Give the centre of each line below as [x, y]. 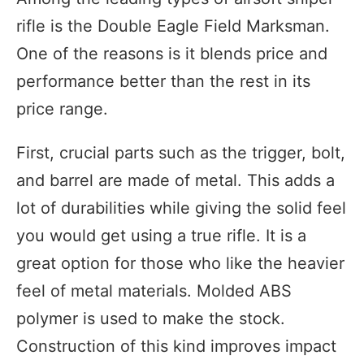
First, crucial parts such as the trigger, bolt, [181, 153]
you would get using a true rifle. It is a [161, 236]
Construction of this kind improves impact [176, 347]
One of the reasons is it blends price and [172, 54]
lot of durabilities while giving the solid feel [181, 208]
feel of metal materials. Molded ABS [154, 291]
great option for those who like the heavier [180, 264]
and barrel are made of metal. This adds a [175, 181]
